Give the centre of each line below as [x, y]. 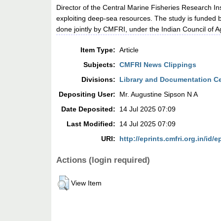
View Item [87, 183]
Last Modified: [91, 124]
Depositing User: [87, 94]
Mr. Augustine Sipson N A [159, 94]
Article [129, 50]
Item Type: [98, 50]
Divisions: [99, 80]
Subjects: [100, 65]
